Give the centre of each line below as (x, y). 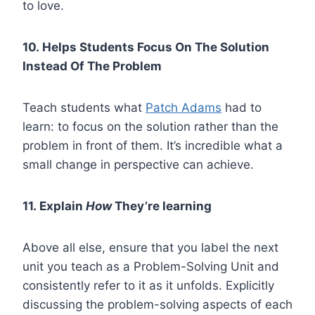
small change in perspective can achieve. (138, 164)
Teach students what (84, 107)
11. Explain (54, 206)
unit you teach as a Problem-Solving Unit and (151, 266)
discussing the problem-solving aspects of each (157, 304)
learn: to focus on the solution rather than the (150, 126)
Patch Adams (184, 107)
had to (242, 107)
